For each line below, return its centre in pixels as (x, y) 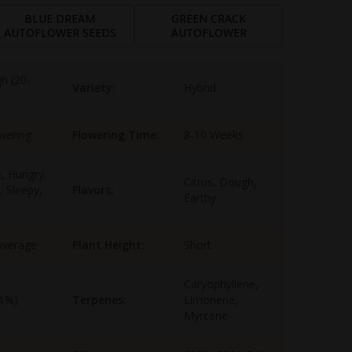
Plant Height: (108, 245)
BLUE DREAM (60, 19)
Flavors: (93, 190)
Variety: (94, 88)
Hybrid (200, 88)
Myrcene (206, 316)
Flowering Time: (116, 135)
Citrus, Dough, (220, 182)
